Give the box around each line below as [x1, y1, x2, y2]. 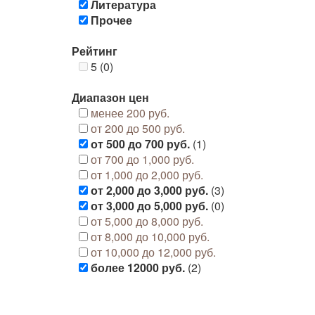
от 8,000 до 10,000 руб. [91, 229, 210, 245]
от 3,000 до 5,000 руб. [91, 198, 208, 214]
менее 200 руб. [91, 105, 169, 121]
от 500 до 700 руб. [91, 136, 190, 152]
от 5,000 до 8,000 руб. [91, 213, 203, 229]
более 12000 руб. [91, 259, 185, 276]
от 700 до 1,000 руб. [91, 151, 194, 167]
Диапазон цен [72, 89, 149, 105]
